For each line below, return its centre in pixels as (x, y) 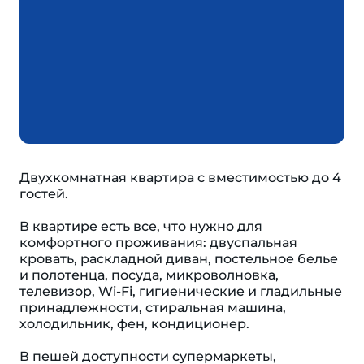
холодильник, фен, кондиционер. (134, 324)
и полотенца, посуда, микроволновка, (149, 275)
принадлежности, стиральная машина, (153, 308)
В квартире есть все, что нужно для (141, 226)
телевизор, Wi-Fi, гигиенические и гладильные (181, 291)
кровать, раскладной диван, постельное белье (179, 259)
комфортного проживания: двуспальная (158, 243)
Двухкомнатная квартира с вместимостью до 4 (180, 178)
